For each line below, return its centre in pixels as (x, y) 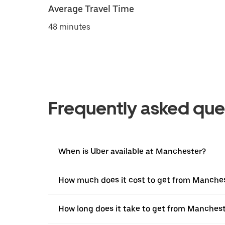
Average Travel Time (91, 9)
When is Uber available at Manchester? (132, 151)
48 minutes (69, 27)
